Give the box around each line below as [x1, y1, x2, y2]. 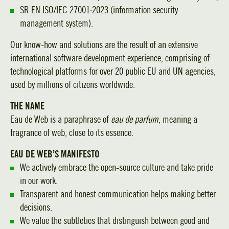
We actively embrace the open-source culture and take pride [20, 162, 213, 173]
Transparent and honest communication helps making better [20, 189, 216, 200]
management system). [20, 18, 93, 29]
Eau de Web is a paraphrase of [10, 114, 111, 125]
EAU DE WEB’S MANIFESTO [10, 149, 100, 160]
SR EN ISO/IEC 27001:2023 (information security [20, 5, 178, 16]
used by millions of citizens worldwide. [10, 79, 135, 90]
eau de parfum [111, 114, 158, 125]
